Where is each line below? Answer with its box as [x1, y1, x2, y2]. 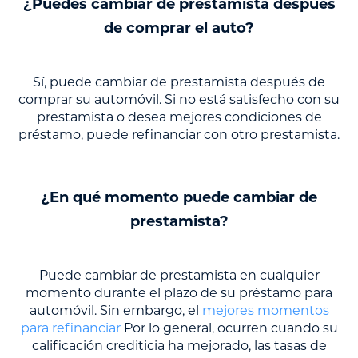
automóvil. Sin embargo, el [29, 303, 202, 319]
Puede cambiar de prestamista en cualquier [38, 268, 320, 284]
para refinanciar [20, 320, 121, 336]
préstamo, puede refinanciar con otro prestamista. [18, 127, 340, 143]
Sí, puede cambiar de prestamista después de [33, 74, 325, 90]
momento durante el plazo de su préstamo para [26, 285, 332, 301]
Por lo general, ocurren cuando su [120, 320, 338, 336]
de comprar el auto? [104, 19, 254, 38]
